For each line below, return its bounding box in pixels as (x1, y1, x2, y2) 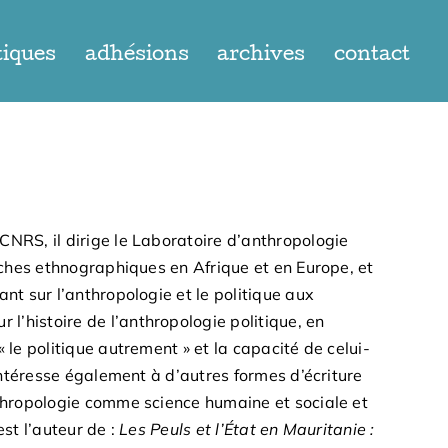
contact (333, 45, 410, 66)
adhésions (84, 45, 189, 66)
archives (217, 45, 306, 66)
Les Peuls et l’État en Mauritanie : (119, 419, 375, 439)
